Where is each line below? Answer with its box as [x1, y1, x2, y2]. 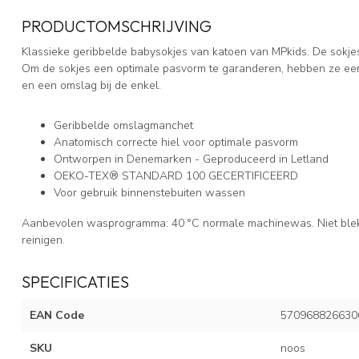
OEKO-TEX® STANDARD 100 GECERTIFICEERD [54, 168, 301, 184]
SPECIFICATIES [22, 272, 129, 292]
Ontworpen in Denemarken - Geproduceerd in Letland [54, 151, 332, 167]
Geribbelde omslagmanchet [54, 118, 196, 134]
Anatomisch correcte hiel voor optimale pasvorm [54, 135, 301, 151]
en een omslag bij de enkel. [22, 78, 167, 93]
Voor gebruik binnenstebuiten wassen [54, 185, 245, 201]
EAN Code [30, 308, 84, 324]
